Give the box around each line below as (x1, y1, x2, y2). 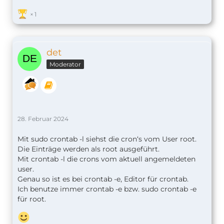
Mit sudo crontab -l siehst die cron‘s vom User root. (17, 134, 196, 143)
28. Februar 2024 (17, 114, 68, 122)
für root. (17, 194, 46, 203)
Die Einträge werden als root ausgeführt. (17, 144, 159, 153)
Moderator (49, 60, 81, 68)
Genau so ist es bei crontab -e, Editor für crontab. (17, 174, 188, 183)
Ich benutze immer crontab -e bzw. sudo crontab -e (17, 184, 196, 193)
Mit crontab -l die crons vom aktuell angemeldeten (17, 154, 195, 163)
